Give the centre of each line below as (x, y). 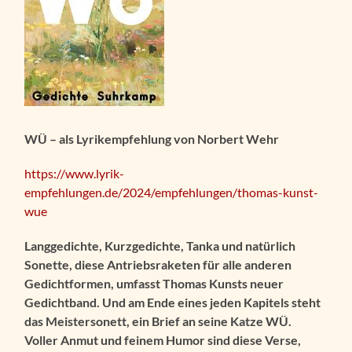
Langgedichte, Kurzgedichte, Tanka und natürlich (160, 245)
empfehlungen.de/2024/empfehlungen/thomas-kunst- (172, 192)
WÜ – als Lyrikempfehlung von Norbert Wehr (152, 138)
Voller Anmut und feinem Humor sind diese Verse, (163, 339)
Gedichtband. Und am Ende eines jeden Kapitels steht (173, 302)
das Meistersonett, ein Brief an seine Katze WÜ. (158, 321)
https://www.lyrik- (75, 173)
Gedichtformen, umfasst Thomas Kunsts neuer (154, 283)
